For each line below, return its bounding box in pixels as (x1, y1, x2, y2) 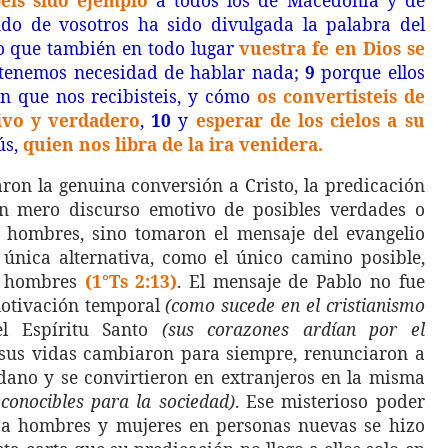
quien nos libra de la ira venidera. (23, 132, 323, 156)
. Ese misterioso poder (234, 389, 425, 413)
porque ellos (314, 60, 425, 84)
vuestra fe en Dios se (239, 36, 425, 60)
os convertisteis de (256, 84, 425, 108)
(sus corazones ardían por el (161, 317, 425, 341)
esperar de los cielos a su (195, 108, 425, 132)
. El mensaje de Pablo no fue (177, 269, 425, 293)
